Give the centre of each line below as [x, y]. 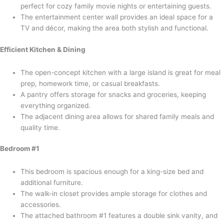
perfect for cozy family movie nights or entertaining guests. [116, 6]
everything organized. [56, 105]
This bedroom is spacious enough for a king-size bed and [112, 172]
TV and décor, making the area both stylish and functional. [115, 28]
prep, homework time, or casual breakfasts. [90, 83]
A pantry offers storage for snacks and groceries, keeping [113, 94]
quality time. [40, 127]
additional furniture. [52, 183]
